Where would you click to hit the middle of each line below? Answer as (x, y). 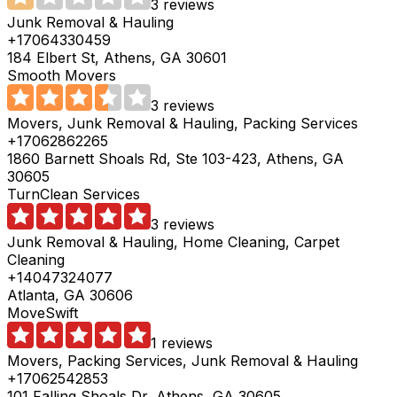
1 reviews (182, 343)
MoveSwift (43, 313)
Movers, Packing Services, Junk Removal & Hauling (183, 361)
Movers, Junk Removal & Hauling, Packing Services (183, 124)
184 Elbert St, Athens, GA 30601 (117, 58)
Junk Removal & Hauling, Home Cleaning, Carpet (173, 242)
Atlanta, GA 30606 (70, 296)
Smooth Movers (62, 76)
